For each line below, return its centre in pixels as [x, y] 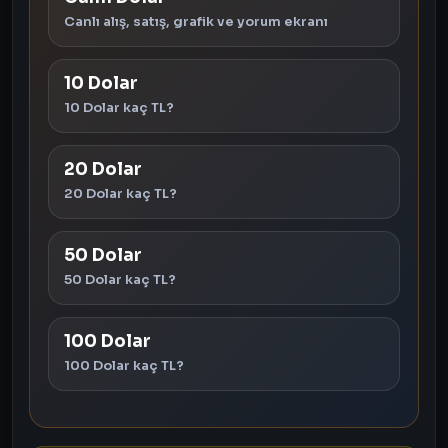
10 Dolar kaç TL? [119, 107]
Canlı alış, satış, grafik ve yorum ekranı [196, 21]
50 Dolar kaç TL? [120, 279]
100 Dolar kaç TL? [124, 365]
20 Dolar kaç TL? [120, 193]
